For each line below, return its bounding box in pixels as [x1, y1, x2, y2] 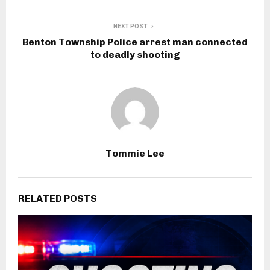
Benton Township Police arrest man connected [22, 36, 248, 48]
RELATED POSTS [18, 192, 97, 204]
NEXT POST [113, 22, 148, 30]
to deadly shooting [90, 48, 180, 60]
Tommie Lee [105, 147, 165, 159]
